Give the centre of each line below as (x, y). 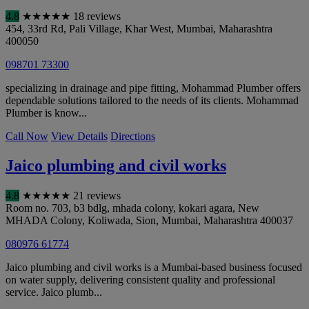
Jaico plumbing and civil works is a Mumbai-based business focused (154, 268)
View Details (79, 137)
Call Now (27, 137)
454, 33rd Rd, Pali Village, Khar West (88, 29)
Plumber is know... (46, 113)
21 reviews (97, 196)
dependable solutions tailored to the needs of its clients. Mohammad (152, 101)
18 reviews (97, 17)
